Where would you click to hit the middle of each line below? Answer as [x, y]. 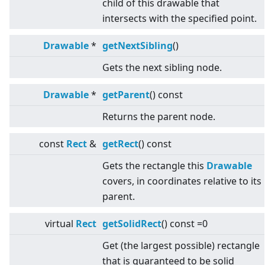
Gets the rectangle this [154, 166]
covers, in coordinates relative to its [182, 181]
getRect [120, 144]
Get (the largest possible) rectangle [181, 246]
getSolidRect [132, 224]
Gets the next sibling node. [162, 68]
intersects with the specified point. [180, 19]
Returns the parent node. [159, 117]
